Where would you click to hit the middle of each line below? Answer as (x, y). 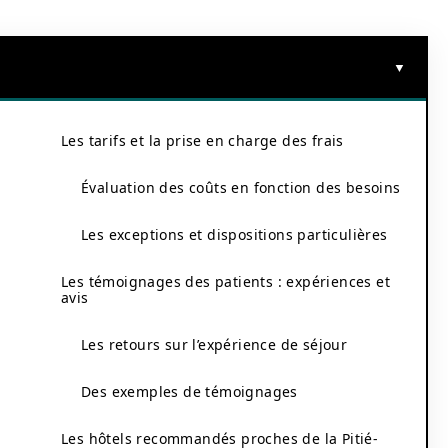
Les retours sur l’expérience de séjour (214, 344)
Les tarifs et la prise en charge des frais (202, 140)
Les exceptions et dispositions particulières (234, 234)
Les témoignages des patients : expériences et (225, 281)
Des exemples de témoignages (189, 391)
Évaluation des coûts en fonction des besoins (241, 187)
